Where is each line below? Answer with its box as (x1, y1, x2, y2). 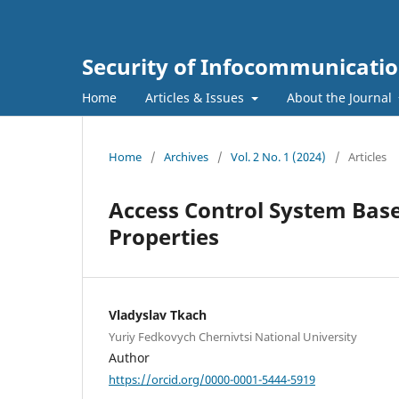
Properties (109, 221, 219, 251)
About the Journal (286, 88, 395, 106)
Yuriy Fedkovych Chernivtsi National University (109, 328, 357, 345)
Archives (164, 148, 208, 165)
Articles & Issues (145, 88, 248, 106)
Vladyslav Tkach (109, 305, 207, 323)
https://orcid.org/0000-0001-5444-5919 (109, 370, 315, 387)
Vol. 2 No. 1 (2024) (231, 148, 326, 165)
